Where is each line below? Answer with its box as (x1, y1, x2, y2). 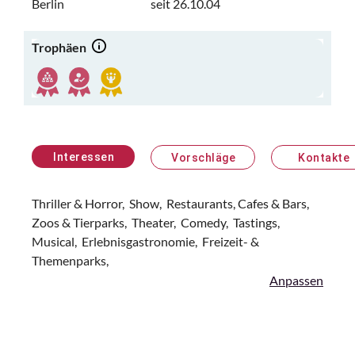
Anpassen (269, 273, 323, 288)
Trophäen (32, 40, 89, 55)
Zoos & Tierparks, (32, 215, 132, 230)
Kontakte (298, 151, 350, 164)
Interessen (53, 150, 115, 163)
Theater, (132, 215, 181, 230)
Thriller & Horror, (32, 196, 129, 211)
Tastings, (233, 215, 282, 230)
